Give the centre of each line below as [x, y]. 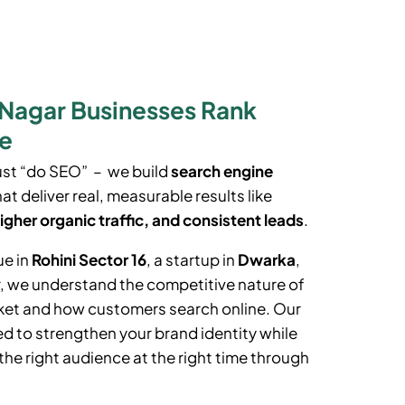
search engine [222, 170]
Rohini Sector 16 [89, 259]
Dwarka [267, 259]
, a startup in [193, 259]
